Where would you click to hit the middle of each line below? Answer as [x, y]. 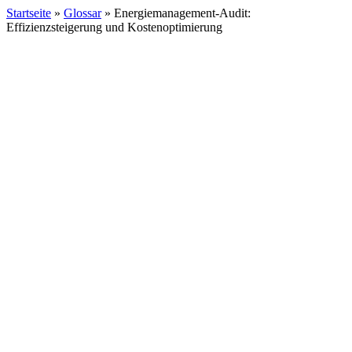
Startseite [29, 13]
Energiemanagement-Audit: [182, 13]
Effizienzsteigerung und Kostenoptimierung [114, 27]
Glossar [82, 13]
